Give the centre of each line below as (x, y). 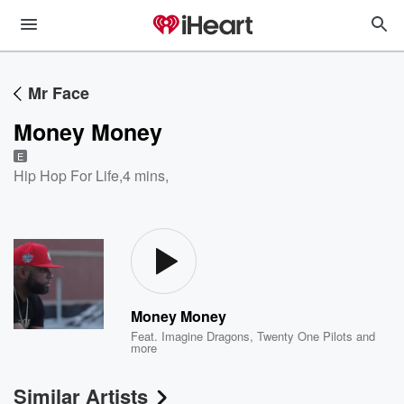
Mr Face (59, 93)
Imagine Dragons (206, 336)
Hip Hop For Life (66, 175)
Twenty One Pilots (305, 336)
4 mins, (146, 175)
